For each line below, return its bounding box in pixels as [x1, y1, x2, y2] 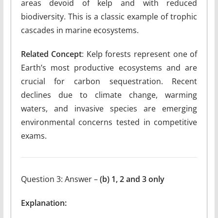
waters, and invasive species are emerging [20, 103, 198, 114]
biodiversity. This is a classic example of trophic [20, 11, 198, 22]
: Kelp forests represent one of [82, 49, 198, 59]
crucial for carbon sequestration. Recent [20, 76, 198, 87]
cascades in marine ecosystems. [20, 25, 139, 36]
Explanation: [20, 198, 67, 208]
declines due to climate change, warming [20, 90, 198, 100]
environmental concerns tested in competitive [20, 117, 198, 127]
